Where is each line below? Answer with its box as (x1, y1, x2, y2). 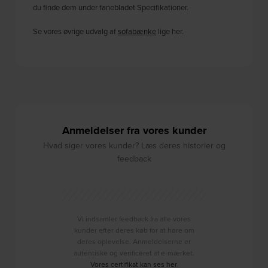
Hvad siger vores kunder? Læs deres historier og (42, 139, 226, 152)
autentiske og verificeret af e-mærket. (74, 248, 194, 258)
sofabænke (118, 26, 157, 37)
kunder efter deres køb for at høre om (74, 225, 194, 236)
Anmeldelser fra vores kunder (62, 123, 206, 139)
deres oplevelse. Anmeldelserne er (77, 236, 191, 247)
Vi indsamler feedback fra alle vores (77, 214, 191, 224)
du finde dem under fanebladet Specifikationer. (33, 2, 189, 13)
